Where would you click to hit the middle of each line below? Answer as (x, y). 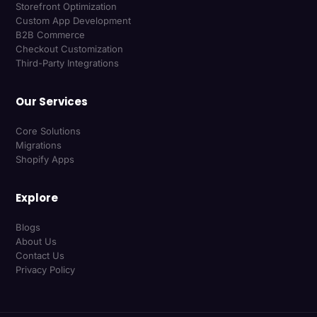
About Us (36, 242)
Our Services (52, 102)
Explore (37, 198)
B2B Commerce (51, 35)
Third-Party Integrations (68, 63)
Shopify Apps (45, 160)
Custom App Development (74, 21)
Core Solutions (48, 131)
